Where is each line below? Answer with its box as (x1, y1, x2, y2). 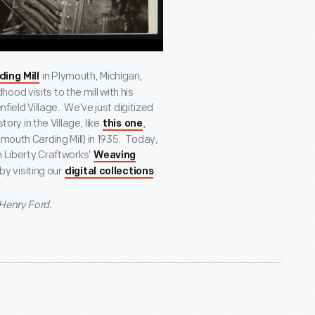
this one (103, 119, 143, 129)
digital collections (65, 167, 154, 177)
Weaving (94, 150, 136, 161)
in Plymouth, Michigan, (40, 70, 143, 83)
